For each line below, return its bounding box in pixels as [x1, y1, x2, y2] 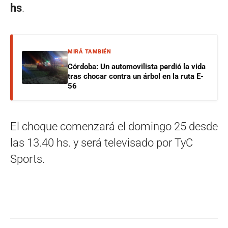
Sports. [10, 152, 45, 165]
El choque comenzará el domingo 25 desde [10, 120, 218, 133]
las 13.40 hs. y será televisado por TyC [10, 136, 193, 149]
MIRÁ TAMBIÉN [68, 48, 111, 55]
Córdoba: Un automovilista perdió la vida [68, 62, 206, 71]
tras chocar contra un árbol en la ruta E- [68, 71, 204, 81]
